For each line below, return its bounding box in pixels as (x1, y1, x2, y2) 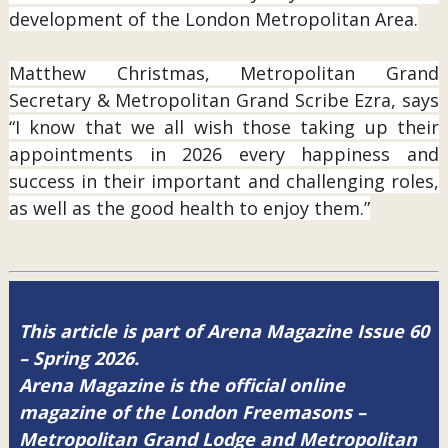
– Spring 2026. (18, 346, 139, 371)
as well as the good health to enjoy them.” (8, 196, 370, 220)
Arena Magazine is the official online (18, 373, 345, 398)
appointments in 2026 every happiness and (8, 142, 440, 166)
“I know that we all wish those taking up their (8, 115, 440, 139)
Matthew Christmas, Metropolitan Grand (8, 61, 440, 85)
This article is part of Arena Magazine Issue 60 (18, 319, 429, 344)
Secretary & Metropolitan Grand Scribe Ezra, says (8, 88, 440, 112)
